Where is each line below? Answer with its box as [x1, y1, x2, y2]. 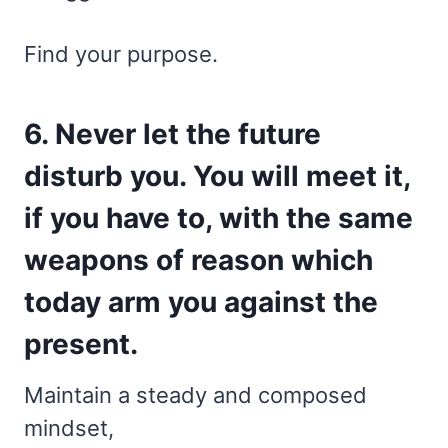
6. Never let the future [24, 116, 321, 151]
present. [24, 326, 138, 361]
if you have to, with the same [24, 200, 413, 235]
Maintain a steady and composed [24, 381, 367, 408]
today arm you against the [24, 284, 378, 319]
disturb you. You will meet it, [24, 158, 410, 193]
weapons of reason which [24, 242, 373, 277]
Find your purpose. [24, 40, 218, 67]
